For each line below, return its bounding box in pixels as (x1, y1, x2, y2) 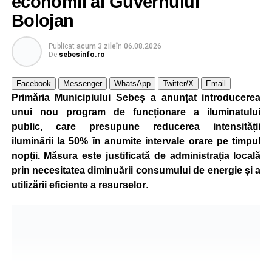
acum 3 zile (76, 41, 116, 50)
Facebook (16, 78, 51, 88)
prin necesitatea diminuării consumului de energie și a (11, 165, 261, 175)
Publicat (48, 41, 75, 50)
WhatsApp (114, 78, 151, 88)
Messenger (63, 78, 102, 88)
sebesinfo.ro (58, 50, 105, 59)
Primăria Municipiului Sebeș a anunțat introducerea (11, 92, 261, 103)
